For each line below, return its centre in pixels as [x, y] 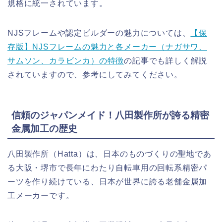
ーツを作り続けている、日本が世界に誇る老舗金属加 [108, 182]
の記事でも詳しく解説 [166, 60]
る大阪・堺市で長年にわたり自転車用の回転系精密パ [108, 168]
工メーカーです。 [41, 195]
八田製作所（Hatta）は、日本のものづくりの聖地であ [110, 154]
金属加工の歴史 [44, 129]
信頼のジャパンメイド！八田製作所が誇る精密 [110, 115]
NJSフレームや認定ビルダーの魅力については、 [99, 33]
